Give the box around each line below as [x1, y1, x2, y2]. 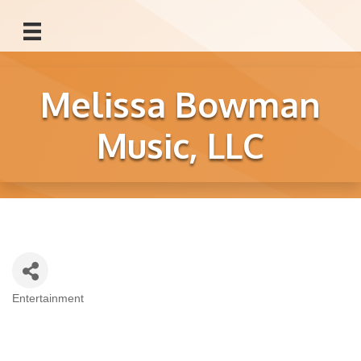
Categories [11, 301, 87, 319]
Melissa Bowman [40, 82, 321, 127]
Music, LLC [97, 123, 264, 168]
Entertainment [12, 293, 84, 305]
